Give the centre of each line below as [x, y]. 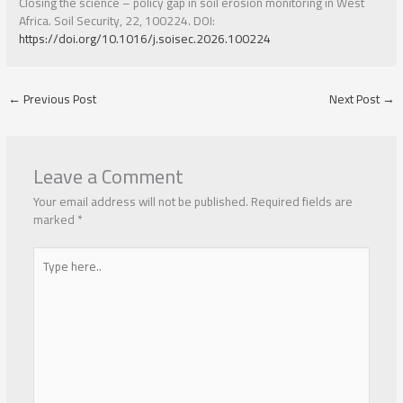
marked [55, 220]
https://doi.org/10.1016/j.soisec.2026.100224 [145, 39]
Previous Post [59, 99]
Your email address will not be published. [140, 202]
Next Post [355, 99]
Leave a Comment [108, 176]
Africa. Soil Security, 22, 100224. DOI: [117, 21]
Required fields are [301, 202]
